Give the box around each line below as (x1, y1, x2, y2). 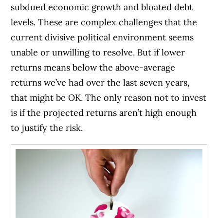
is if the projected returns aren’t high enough (11, 107, 197, 119)
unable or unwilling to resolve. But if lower (11, 47, 185, 58)
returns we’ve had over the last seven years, (11, 77, 190, 89)
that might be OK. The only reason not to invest (11, 92, 207, 104)
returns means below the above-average (11, 62, 176, 73)
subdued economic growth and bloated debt (11, 1, 193, 13)
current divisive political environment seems (11, 32, 194, 43)
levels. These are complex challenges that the (11, 17, 198, 28)
